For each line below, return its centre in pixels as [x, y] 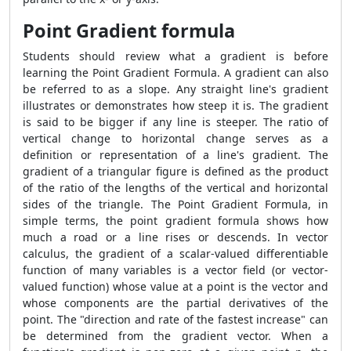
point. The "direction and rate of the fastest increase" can [175, 319]
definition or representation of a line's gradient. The [175, 155]
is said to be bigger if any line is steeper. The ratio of [175, 122]
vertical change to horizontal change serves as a [175, 138]
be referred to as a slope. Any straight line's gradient [175, 89]
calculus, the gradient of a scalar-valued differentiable [175, 253]
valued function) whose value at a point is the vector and [175, 286]
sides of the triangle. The [100, 204]
